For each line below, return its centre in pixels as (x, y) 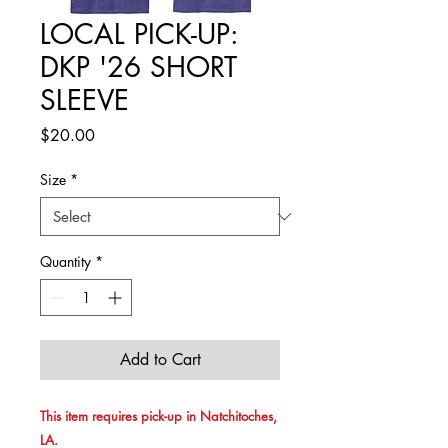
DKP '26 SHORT (138, 67)
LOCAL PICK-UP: (139, 34)
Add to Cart (160, 359)
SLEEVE (84, 100)
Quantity (65, 261)
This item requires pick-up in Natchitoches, (158, 416)
